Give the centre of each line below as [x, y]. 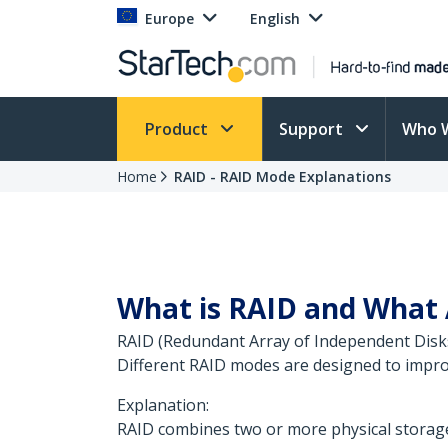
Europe [169, 18]
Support [313, 129]
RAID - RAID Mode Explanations [282, 176]
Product [178, 129]
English [275, 18]
